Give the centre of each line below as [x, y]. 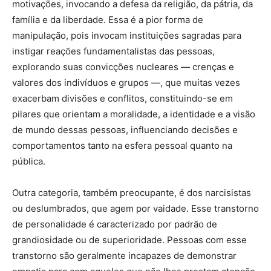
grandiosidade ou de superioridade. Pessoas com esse [129, 240]
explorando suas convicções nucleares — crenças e [123, 67]
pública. [29, 161]
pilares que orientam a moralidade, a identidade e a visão [134, 114]
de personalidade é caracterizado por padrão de [115, 224]
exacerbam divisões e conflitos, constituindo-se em [122, 98]
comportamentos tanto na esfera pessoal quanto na [122, 145]
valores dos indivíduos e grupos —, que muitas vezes [126, 82]
